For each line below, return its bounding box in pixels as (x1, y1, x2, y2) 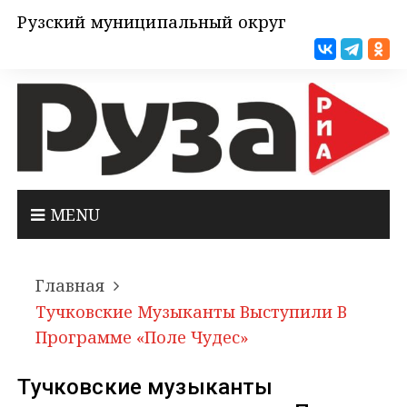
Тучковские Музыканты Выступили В (35, 301, 348, 323)
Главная (35, 274, 105, 297)
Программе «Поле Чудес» (35, 326, 250, 349)
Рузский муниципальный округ (17, 11, 287, 33)
